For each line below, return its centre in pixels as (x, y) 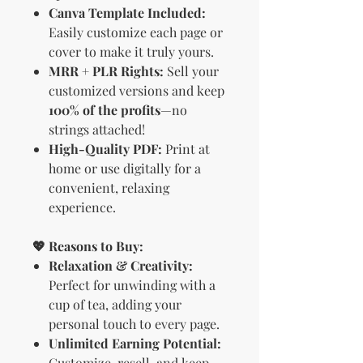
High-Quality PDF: (105, 149)
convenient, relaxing (109, 188)
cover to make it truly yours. (131, 52)
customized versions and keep (137, 91)
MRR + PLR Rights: (106, 71)
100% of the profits (105, 110)
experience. (82, 207)
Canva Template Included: (127, 13)
